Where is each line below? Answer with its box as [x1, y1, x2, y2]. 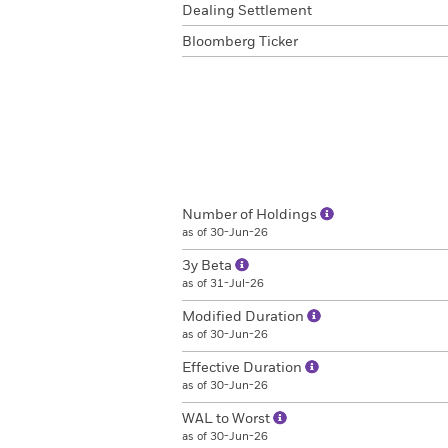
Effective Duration [182, 361, 305, 375]
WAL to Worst [182, 412, 273, 426]
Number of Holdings [182, 208, 320, 222]
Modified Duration [182, 310, 307, 324]
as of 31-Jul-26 [182, 278, 264, 289]
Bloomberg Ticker [182, 35, 298, 49]
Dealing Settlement [182, 4, 312, 18]
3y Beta [182, 259, 235, 273]
